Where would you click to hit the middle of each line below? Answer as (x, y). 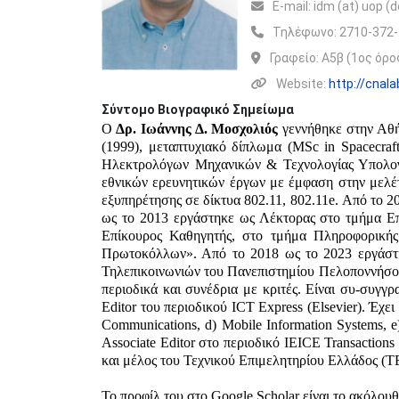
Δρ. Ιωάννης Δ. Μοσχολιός (195, 129)
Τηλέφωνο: (306, 32)
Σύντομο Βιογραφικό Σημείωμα (198, 110)
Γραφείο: (296, 58)
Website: (303, 84)
